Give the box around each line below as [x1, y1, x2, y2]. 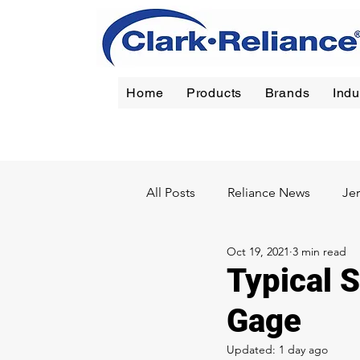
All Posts [146, 185, 195, 200]
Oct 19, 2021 [227, 243, 289, 259]
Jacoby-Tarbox [247, 115, 317, 127]
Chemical [178, 249, 232, 264]
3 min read [292, 243, 346, 259]
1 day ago [279, 342, 328, 357]
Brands [264, 85, 310, 100]
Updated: [227, 342, 279, 357]
